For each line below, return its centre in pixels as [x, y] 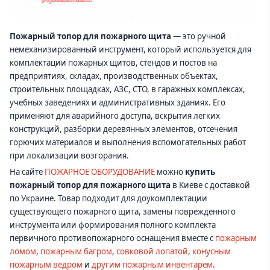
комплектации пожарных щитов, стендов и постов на [113, 63]
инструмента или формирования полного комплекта [113, 225]
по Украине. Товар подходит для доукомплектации [108, 199]
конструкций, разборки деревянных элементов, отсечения [124, 129]
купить [200, 172]
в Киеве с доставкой [210, 185]
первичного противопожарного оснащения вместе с [112, 238]
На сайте [27, 172]
